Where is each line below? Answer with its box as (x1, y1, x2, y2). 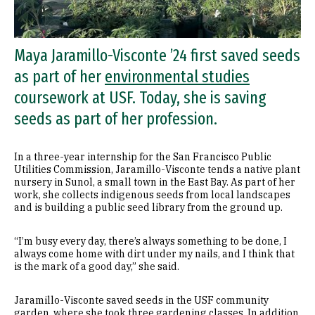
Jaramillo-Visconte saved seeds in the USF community (14, 294, 269, 307)
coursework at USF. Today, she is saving (14, 88, 266, 108)
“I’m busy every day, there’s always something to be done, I (14, 235, 287, 247)
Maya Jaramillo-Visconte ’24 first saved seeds (14, 46, 300, 65)
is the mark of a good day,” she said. (14, 260, 179, 273)
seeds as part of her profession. (14, 109, 217, 129)
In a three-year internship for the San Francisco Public (14, 150, 271, 163)
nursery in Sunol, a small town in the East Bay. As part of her (14, 176, 295, 188)
